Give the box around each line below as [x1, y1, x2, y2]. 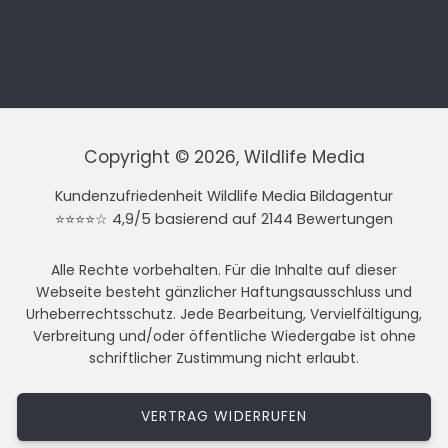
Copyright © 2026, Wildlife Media [83, 144, 365, 169]
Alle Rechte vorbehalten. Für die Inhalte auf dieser [51, 259, 397, 280]
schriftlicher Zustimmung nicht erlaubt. [89, 347, 359, 368]
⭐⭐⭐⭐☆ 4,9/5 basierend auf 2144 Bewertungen [55, 208, 393, 229]
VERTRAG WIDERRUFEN [141, 405, 307, 426]
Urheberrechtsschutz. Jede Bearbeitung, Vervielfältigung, [26, 303, 422, 324]
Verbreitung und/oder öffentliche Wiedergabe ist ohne [32, 325, 416, 346]
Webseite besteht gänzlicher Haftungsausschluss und [36, 281, 412, 302]
